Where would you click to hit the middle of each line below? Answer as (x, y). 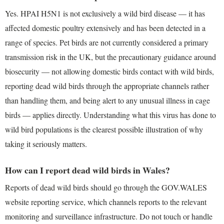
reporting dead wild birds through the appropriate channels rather (107, 85)
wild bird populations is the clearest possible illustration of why (104, 129)
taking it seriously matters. (46, 143)
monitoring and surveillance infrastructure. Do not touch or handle (109, 216)
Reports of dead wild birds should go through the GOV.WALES (106, 187)
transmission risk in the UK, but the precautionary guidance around (110, 56)
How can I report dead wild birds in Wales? (87, 170)
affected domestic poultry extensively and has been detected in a (105, 27)
